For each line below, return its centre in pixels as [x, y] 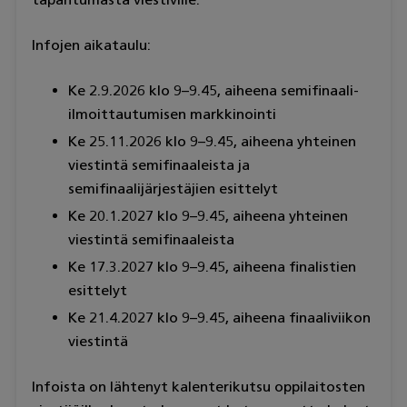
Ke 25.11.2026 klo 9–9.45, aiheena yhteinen [212, 141]
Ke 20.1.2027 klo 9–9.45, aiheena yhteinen [208, 215]
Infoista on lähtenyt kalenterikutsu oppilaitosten [198, 386]
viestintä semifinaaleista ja [159, 164]
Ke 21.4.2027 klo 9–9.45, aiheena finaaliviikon [219, 317]
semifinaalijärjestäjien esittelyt [173, 188]
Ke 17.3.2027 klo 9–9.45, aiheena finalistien [212, 266]
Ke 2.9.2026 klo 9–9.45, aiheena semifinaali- [213, 90]
